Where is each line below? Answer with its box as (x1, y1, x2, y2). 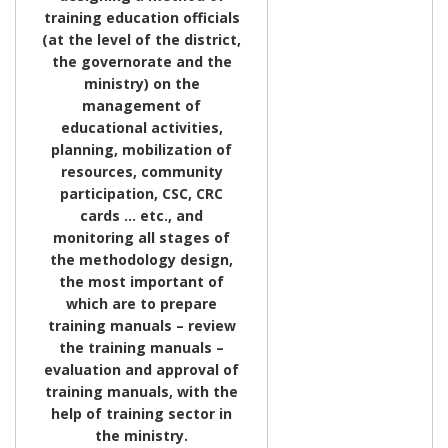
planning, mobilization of (51, 139, 232, 159)
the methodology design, (50, 249, 233, 269)
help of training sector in (51, 403, 232, 423)
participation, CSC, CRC (60, 183, 223, 203)
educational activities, (60, 117, 223, 137)
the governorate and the (51, 51, 232, 71)
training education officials (43, 7, 240, 27)
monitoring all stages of (53, 227, 230, 247)
